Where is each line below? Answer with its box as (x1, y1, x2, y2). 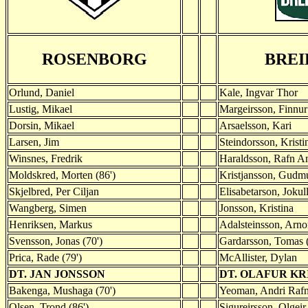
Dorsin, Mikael (9, 119, 74, 131)
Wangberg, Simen (9, 201, 87, 214)
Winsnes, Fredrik (9, 152, 82, 164)
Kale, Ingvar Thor (219, 86, 298, 98)
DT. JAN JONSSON (9, 267, 105, 280)
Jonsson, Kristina (219, 201, 294, 214)
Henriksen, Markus (9, 218, 92, 230)
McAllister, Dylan (219, 251, 297, 263)
